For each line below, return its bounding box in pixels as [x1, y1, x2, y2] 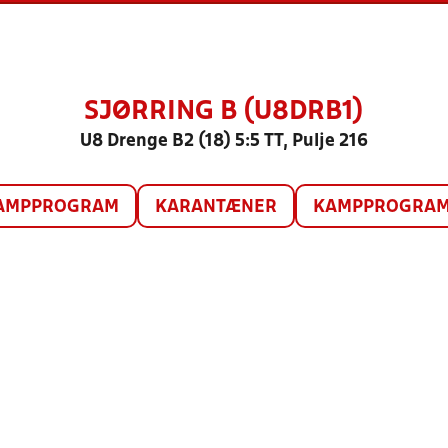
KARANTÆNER [154, 199, 277, 216]
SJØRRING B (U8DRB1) [84, 100, 364, 124]
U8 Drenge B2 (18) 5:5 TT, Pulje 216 [80, 133, 368, 150]
